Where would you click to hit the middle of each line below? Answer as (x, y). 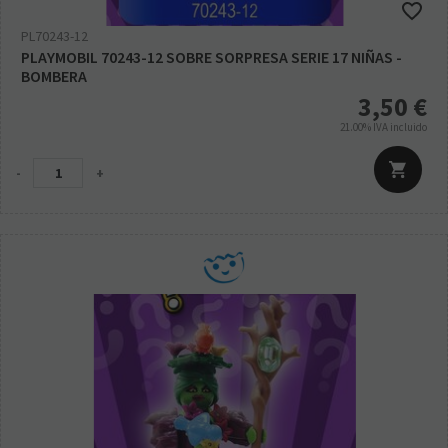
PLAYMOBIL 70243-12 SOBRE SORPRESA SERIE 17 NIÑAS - (211, 57)
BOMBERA (54, 76)
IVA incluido (400, 127)
